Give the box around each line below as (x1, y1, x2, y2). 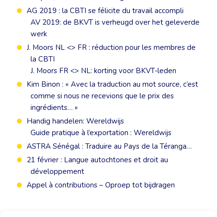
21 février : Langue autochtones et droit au (27, 155, 168, 165)
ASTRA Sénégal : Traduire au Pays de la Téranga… (27, 141, 192, 152)
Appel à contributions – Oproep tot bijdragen (27, 180, 175, 190)
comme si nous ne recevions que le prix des (31, 91, 174, 101)
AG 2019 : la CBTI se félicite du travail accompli (27, 6, 184, 16)
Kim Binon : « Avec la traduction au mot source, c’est (27, 79, 198, 90)
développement (31, 167, 85, 177)
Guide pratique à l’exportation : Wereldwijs (31, 128, 172, 138)
